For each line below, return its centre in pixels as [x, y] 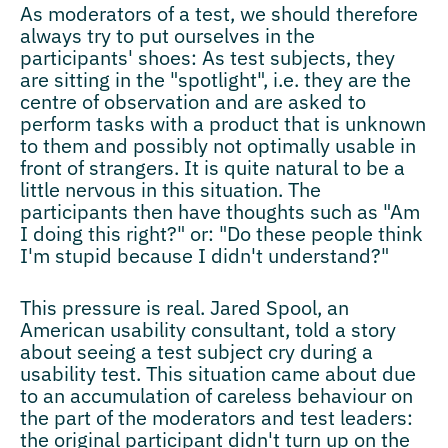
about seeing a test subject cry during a [196, 351]
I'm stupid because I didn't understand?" [204, 255]
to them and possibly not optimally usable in [218, 145]
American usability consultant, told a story [208, 329]
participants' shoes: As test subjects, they [207, 57]
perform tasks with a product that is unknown [223, 123]
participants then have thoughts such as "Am [220, 211]
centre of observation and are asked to [193, 101]
